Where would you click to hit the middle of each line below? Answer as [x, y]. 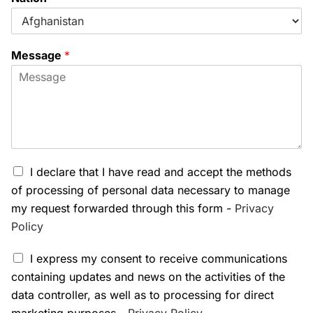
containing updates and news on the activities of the [148, 277]
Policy [27, 226]
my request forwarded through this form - [123, 208]
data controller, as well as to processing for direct [143, 295]
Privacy [254, 208]
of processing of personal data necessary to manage [151, 190]
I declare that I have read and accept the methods [161, 172]
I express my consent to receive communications [159, 259]
